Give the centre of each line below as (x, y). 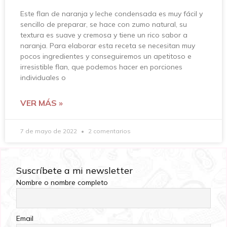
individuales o (43, 77)
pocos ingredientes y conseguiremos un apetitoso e (106, 56)
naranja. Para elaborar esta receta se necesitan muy (108, 45)
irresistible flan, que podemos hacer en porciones (101, 67)
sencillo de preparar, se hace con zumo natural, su (104, 24)
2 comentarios (109, 131)
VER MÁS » (42, 103)
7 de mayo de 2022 (49, 131)
